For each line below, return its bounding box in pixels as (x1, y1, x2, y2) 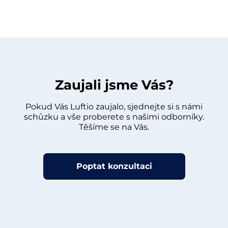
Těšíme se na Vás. (79, 122, 149, 132)
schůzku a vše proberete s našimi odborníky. (24, 111, 204, 122)
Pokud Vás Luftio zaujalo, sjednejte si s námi (25, 101, 203, 111)
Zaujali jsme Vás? (54, 76, 174, 93)
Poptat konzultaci (76, 161, 152, 171)
